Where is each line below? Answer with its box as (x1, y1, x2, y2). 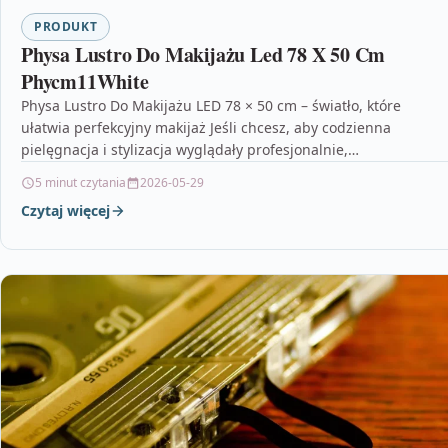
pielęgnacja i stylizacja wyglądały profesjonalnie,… (21, 140, 359, 160)
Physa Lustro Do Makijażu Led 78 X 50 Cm (21, 40, 386, 70)
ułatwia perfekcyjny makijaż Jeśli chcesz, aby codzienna (21, 118, 391, 138)
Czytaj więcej (21, 201, 110, 221)
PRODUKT (34, 18, 98, 36)
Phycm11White (21, 67, 149, 97)
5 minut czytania (35, 174, 126, 192)
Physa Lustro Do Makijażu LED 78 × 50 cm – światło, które (21, 96, 401, 116)
